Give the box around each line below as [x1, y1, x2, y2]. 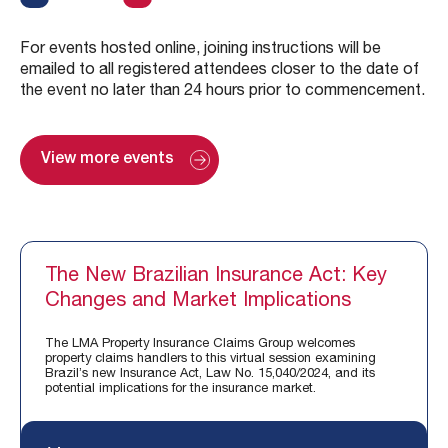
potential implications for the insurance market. [45, 383, 316, 397]
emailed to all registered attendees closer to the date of [20, 63, 419, 80]
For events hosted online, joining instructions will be [20, 42, 381, 59]
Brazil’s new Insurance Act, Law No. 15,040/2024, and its [45, 368, 375, 382]
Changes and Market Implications [45, 291, 351, 312]
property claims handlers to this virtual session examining [45, 353, 376, 367]
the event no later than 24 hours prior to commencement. [20, 84, 425, 101]
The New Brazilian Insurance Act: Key [45, 266, 387, 287]
